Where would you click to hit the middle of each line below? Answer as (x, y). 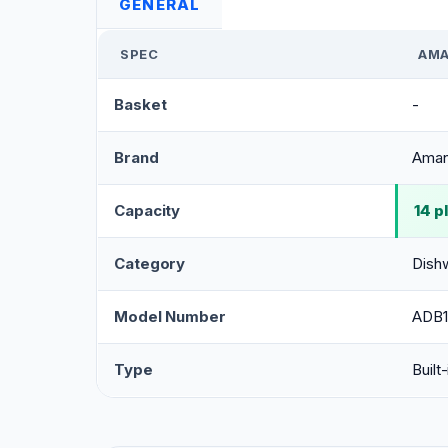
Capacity (147, 211)
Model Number (170, 317)
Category (150, 264)
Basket (140, 105)
